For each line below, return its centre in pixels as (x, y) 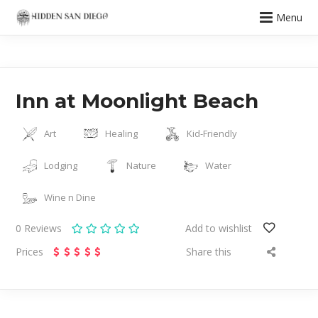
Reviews (45, 228)
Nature (142, 165)
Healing (122, 133)
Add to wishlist (219, 228)
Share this (208, 252)
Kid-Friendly (212, 133)
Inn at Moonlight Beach (137, 101)
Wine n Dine (70, 197)
